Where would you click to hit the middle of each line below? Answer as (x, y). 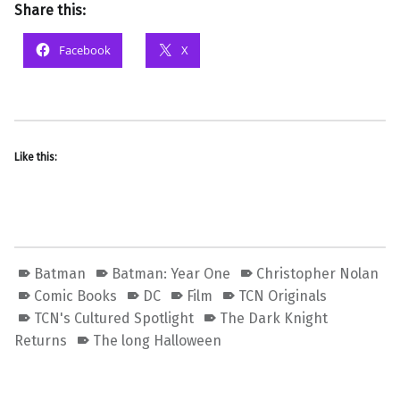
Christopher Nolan (318, 273)
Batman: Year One (171, 273)
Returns (41, 340)
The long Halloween (158, 340)
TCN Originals (283, 296)
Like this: (36, 157)
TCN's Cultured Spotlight (114, 318)
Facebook (85, 50)
